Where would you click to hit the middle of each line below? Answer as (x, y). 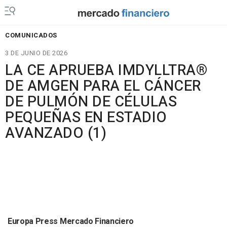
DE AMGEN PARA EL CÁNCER (103, 86)
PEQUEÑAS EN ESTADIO (86, 118)
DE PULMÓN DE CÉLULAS (91, 102)
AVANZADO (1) (56, 133)
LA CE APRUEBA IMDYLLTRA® (106, 70)
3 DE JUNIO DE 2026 (36, 53)
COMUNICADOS (31, 35)
